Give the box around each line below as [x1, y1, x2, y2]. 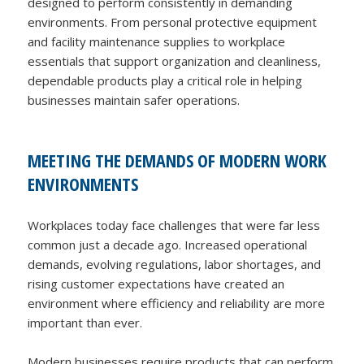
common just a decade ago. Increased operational [28, 236, 308, 253]
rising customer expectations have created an [28, 275, 285, 292]
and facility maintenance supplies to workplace [28, 32, 286, 50]
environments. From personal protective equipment [28, 13, 318, 30]
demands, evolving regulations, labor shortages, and [28, 255, 322, 272]
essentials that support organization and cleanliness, [28, 52, 322, 69]
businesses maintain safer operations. [28, 91, 240, 108]
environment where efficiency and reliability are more [28, 294, 326, 311]
